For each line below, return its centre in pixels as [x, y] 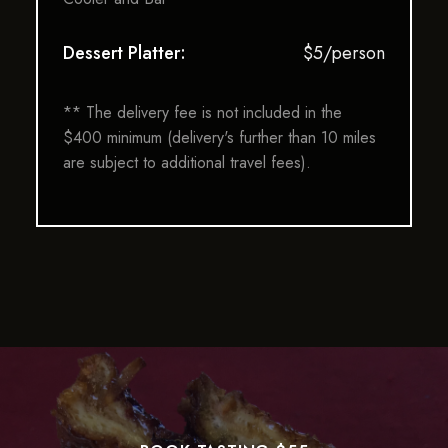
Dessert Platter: [124, 53]
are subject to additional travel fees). [186, 162]
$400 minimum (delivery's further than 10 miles [219, 137]
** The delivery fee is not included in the [202, 112]
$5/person [343, 53]
